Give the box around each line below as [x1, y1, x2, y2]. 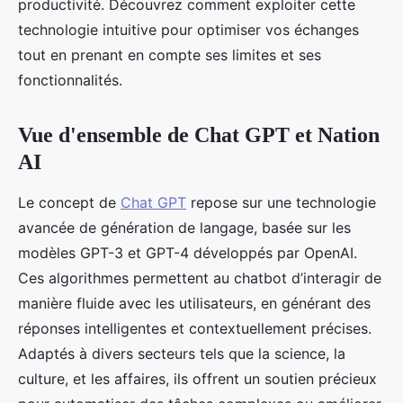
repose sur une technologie [186, 193, 376, 211]
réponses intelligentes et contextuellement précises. [18, 318, 372, 337]
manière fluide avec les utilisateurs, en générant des [18, 293, 371, 312]
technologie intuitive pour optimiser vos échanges [18, 20, 359, 39]
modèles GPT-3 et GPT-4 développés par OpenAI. [18, 243, 357, 262]
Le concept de [18, 193, 121, 211]
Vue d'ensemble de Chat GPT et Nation [18, 122, 380, 147]
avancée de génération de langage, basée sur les [18, 218, 351, 237]
